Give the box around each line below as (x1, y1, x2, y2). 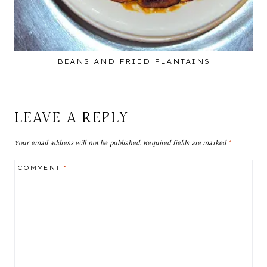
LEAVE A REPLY (14, 108, 129, 126)
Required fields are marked (143, 138, 228, 149)
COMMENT (17, 163, 64, 172)
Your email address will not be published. (14, 138, 142, 149)
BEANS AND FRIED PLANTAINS (57, 57, 210, 66)
